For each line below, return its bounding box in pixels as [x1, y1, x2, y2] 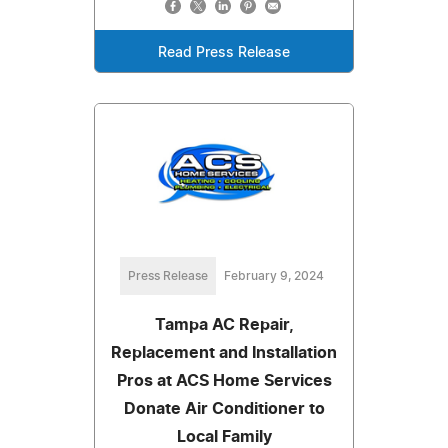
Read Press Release [158, 45, 290, 60]
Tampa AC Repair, [154, 316, 294, 333]
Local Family [176, 428, 272, 445]
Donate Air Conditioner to [123, 400, 325, 417]
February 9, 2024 [224, 269, 324, 282]
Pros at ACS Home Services [116, 372, 332, 389]
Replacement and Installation [111, 344, 337, 361]
